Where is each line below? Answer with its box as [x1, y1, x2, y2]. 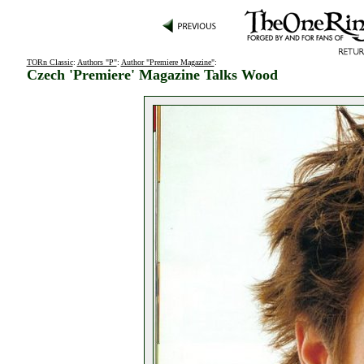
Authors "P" [76, 58, 117, 67]
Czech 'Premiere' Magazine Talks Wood [26, 67, 278, 83]
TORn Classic [26, 58, 73, 67]
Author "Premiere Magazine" [120, 58, 214, 67]
